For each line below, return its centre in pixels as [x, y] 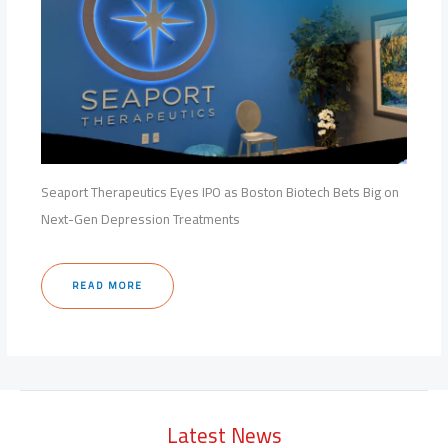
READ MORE [108, 285]
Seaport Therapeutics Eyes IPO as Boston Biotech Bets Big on [220, 191]
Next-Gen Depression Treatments [141, 218]
